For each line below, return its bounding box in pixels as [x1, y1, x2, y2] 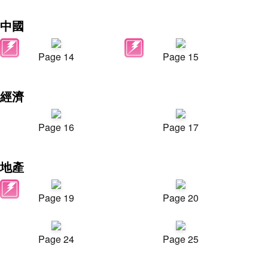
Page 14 [38, 50, 74, 63]
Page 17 [163, 120, 199, 134]
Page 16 [38, 120, 74, 134]
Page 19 [38, 191, 74, 205]
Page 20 [163, 191, 199, 205]
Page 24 [38, 232, 74, 246]
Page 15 [163, 50, 199, 63]
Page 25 [163, 232, 199, 246]
